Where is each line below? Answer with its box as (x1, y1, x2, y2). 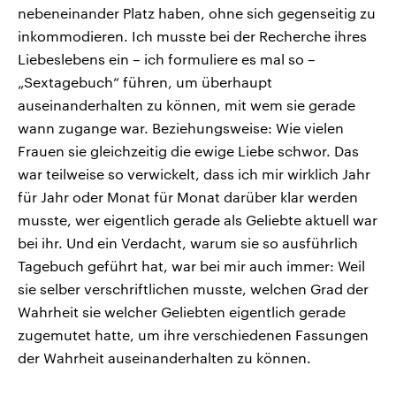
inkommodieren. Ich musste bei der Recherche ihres (18, 27, 367, 45)
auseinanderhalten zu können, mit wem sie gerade (18, 96, 355, 114)
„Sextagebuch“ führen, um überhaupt (18, 73, 272, 91)
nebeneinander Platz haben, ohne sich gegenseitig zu (18, 4, 376, 22)
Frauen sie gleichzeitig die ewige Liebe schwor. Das (18, 142, 359, 160)
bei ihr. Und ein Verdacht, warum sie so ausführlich (18, 234, 358, 252)
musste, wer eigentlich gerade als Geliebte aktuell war (18, 211, 377, 229)
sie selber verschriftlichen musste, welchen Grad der (18, 280, 369, 298)
